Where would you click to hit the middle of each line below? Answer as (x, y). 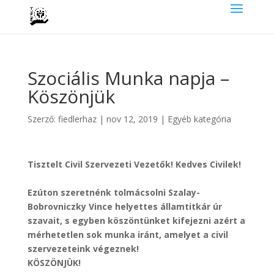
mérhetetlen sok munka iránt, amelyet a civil (128, 235)
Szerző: (43, 119)
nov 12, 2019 (132, 119)
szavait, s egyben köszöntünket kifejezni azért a (136, 220)
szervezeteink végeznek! (83, 249)
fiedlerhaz (77, 119)
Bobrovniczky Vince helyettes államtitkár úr (124, 206)
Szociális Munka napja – (128, 78)
